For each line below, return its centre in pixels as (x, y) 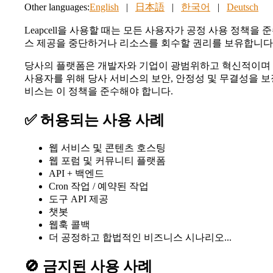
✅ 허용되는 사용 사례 (94, 120)
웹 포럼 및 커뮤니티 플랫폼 (107, 160)
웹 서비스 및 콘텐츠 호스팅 (107, 147)
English (104, 7)
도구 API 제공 (79, 199)
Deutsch (243, 7)
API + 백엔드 (76, 173)
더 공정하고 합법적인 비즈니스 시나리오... (140, 237)
